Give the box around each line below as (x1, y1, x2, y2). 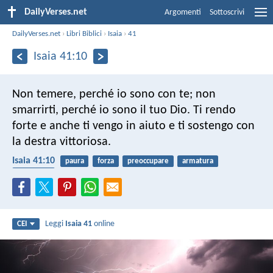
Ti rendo (190, 104, 236, 116)
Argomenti (165, 8, 201, 17)
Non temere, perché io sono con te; (12, 88, 193, 101)
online (92, 219, 115, 229)
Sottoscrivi (210, 8, 244, 17)
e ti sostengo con (166, 119, 255, 132)
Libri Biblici (66, 29, 102, 38)
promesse (16, 169, 50, 177)
